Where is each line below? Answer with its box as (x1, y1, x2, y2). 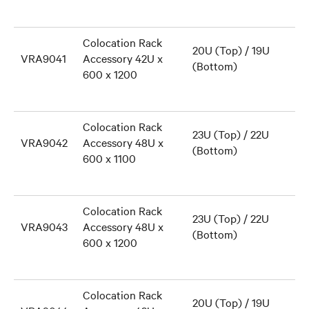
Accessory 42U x (83, 50, 163, 66)
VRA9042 (21, 134, 68, 150)
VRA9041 (21, 50, 66, 66)
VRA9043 (21, 219, 68, 234)
